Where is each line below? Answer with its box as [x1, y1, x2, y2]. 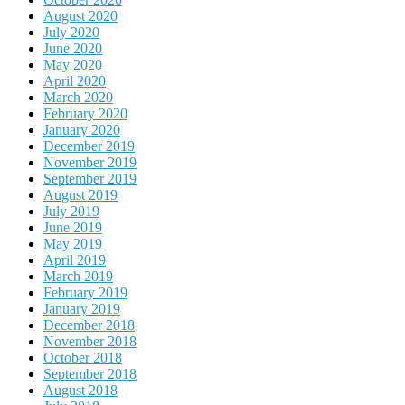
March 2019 [43, 268, 113, 285]
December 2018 [43, 317, 135, 334]
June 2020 [43, 41, 102, 57]
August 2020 [43, 8, 118, 24]
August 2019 [43, 187, 118, 203]
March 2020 [43, 89, 113, 106]
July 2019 [43, 203, 99, 220]
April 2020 [43, 73, 106, 89]
